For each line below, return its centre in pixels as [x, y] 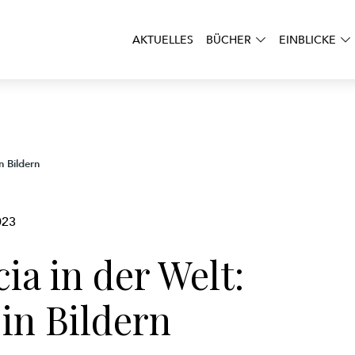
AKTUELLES [163, 39]
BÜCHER [229, 39]
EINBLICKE [307, 39]
